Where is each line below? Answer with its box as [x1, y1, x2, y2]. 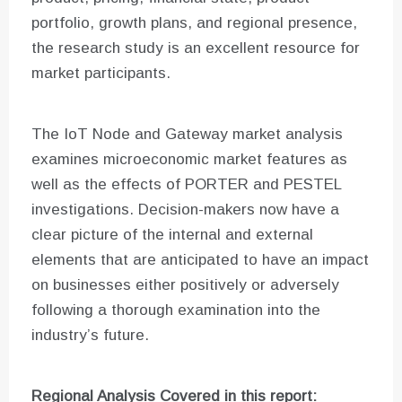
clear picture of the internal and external [31, 226, 313, 244]
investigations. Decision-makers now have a [31, 201, 339, 219]
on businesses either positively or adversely [31, 276, 339, 294]
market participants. [31, 65, 170, 83]
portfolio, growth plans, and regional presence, [31, 14, 357, 32]
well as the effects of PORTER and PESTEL [31, 176, 341, 194]
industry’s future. [31, 327, 149, 345]
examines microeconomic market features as [31, 151, 347, 169]
